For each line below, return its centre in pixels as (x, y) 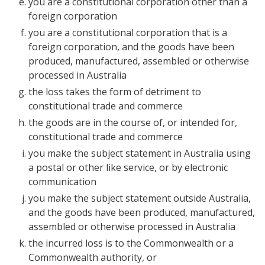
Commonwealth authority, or (93, 257)
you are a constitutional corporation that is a (128, 33)
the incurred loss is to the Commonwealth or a (131, 243)
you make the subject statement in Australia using (140, 153)
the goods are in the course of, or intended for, (133, 122)
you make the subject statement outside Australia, (140, 198)
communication (62, 182)
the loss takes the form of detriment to (115, 92)
